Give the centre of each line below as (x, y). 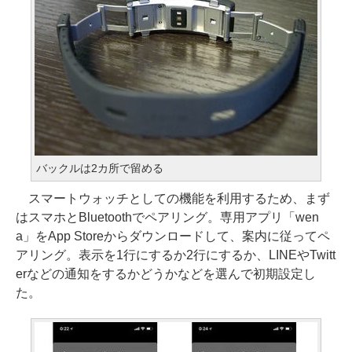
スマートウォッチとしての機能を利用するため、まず (173, 198)
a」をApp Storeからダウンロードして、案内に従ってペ (173, 236)
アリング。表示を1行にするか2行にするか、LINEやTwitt (176, 255)
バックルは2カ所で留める (100, 168)
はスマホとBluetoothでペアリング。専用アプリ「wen (167, 217)
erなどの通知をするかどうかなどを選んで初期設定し (166, 274)
